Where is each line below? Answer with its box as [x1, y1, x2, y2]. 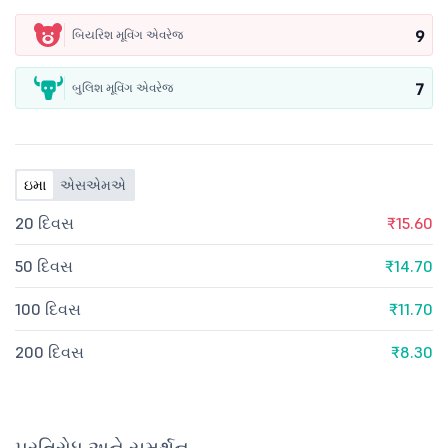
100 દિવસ [15, 299, 81, 319]
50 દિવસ [15, 256, 73, 276]
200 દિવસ [15, 342, 84, 362]
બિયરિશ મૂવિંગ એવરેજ [72, 27, 183, 42]
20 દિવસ [15, 213, 74, 233]
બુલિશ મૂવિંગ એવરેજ [72, 80, 173, 95]
